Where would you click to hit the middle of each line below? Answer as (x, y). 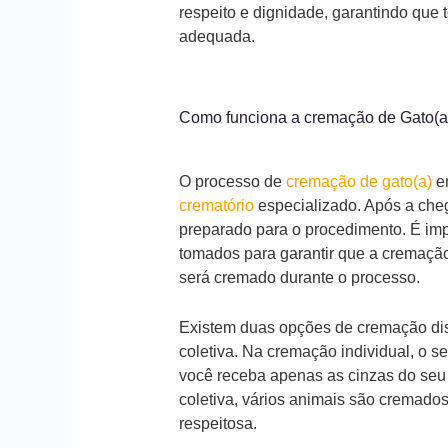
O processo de (232, 182)
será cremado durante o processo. (299, 278)
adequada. (216, 36)
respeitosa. (217, 423)
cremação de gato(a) (358, 182)
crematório (216, 206)
